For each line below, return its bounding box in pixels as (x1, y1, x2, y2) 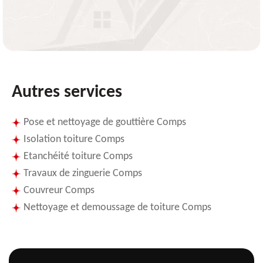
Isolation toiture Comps (23, 134, 124, 146)
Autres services (12, 83, 122, 102)
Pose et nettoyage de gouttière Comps (23, 117, 186, 129)
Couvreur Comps (23, 185, 95, 197)
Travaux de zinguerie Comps (23, 168, 142, 180)
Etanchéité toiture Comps (23, 151, 133, 163)
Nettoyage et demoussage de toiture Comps (23, 202, 211, 214)
